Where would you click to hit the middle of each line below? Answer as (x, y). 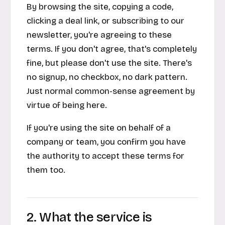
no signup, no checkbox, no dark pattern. (107, 77)
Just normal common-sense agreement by (111, 91)
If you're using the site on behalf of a (99, 128)
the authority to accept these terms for (105, 156)
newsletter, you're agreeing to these (99, 35)
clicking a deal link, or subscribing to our (105, 21)
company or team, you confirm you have (106, 142)
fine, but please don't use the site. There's (109, 63)
